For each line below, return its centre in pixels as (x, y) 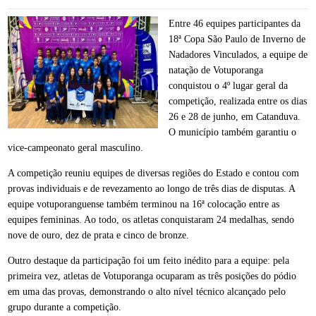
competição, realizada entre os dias (238, 101)
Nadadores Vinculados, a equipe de (238, 54)
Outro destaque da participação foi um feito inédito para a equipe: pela (149, 260)
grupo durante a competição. (65, 307)
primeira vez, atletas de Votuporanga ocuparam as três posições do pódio (152, 276)
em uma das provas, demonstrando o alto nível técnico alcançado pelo (147, 291)
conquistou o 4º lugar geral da (228, 85)
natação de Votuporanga (216, 70)
